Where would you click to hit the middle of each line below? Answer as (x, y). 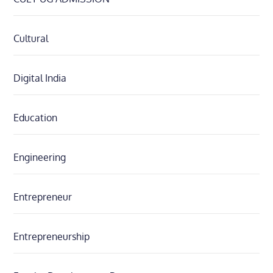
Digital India (40, 78)
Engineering (40, 158)
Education (36, 118)
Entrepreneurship (52, 237)
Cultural (31, 39)
